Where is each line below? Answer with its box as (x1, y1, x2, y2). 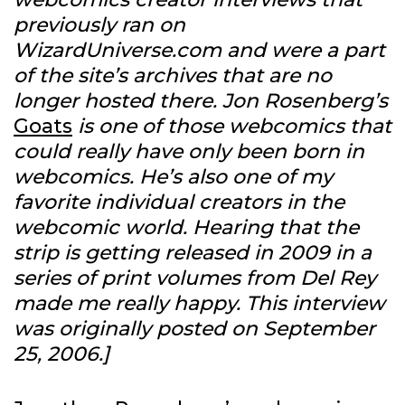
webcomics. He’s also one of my (14, 165, 333, 190)
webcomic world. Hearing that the (14, 215, 359, 240)
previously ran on (14, 13, 185, 38)
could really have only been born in (14, 139, 364, 165)
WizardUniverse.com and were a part (14, 38, 385, 63)
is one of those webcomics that (72, 114, 391, 139)
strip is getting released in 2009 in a (14, 240, 372, 266)
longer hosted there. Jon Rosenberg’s (14, 89, 388, 114)
